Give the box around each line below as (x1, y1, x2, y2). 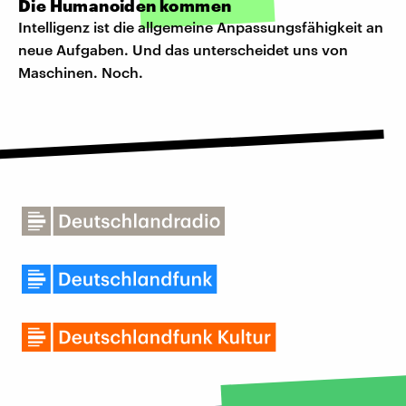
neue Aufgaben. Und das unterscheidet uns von (18, 41, 348, 59)
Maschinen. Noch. (18, 63, 143, 82)
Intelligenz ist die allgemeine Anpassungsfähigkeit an (18, 18, 383, 36)
